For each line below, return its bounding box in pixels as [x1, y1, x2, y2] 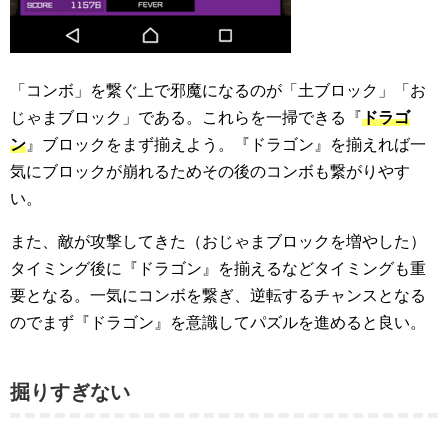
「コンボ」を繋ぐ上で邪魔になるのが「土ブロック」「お [10, 81, 426, 99]
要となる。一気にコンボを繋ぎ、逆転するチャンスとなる [10, 286, 426, 304]
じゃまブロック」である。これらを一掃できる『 [10, 108, 362, 126]
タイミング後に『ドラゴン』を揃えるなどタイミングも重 [10, 259, 426, 277]
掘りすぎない [10, 380, 130, 403]
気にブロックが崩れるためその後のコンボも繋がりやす [10, 162, 410, 180]
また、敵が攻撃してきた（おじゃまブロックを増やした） [10, 232, 426, 250]
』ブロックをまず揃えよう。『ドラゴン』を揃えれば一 [26, 135, 426, 153]
